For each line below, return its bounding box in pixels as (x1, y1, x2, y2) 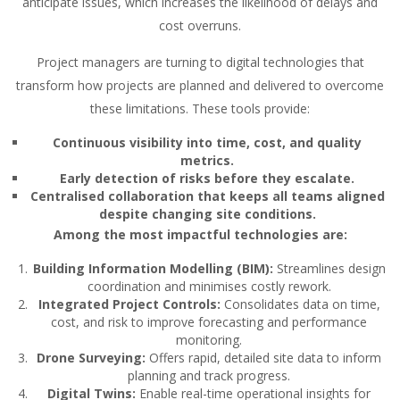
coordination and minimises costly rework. (87, 278, 331, 296)
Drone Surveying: (37, 349, 146, 367)
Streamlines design (272, 260, 386, 278)
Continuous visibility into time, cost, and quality (53, 134, 362, 152)
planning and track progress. (128, 367, 290, 385)
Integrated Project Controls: (37, 296, 221, 313)
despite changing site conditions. (98, 205, 316, 223)
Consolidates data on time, (220, 296, 380, 313)
